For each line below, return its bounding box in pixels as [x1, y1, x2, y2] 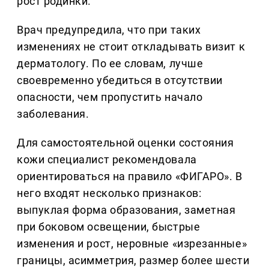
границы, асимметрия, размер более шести [17, 254, 250, 267]
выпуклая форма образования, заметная [17, 204, 236, 217]
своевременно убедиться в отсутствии [17, 74, 223, 87]
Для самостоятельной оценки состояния [17, 136, 234, 150]
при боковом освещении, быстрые [17, 220, 201, 234]
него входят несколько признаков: [17, 187, 202, 200]
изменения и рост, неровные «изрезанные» [17, 237, 247, 250]
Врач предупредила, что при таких [17, 23, 201, 37]
